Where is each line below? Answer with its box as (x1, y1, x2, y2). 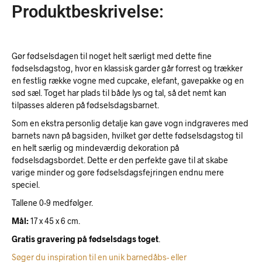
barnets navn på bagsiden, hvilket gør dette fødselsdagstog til (12, 130, 243, 141)
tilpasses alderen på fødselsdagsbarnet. (12, 100, 159, 111)
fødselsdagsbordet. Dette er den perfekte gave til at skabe (12, 155, 228, 166)
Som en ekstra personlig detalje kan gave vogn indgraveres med (12, 118, 249, 129)
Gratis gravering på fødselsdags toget (12, 234, 158, 244)
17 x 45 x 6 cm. (29, 216, 80, 226)
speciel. (12, 180, 40, 190)
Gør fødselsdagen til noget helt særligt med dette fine (12, 51, 212, 61)
